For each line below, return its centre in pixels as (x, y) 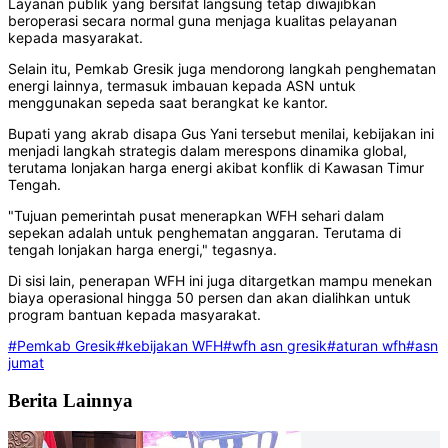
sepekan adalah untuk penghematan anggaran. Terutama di (204, 233)
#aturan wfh (366, 346)
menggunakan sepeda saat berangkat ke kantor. (168, 103)
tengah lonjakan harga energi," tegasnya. (142, 250)
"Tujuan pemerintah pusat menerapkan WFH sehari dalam (196, 216)
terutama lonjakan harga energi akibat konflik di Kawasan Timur (216, 168)
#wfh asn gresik (275, 346)
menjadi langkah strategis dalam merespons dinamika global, (207, 151)
